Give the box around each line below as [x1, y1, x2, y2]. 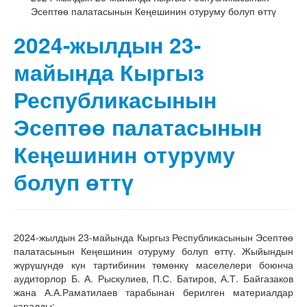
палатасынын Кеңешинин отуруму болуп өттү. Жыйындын [14, 244, 293, 258]
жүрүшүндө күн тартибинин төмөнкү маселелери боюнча [14, 258, 293, 271]
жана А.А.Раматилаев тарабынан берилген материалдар [14, 285, 293, 299]
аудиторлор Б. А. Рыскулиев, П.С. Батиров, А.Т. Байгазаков [14, 271, 293, 285]
